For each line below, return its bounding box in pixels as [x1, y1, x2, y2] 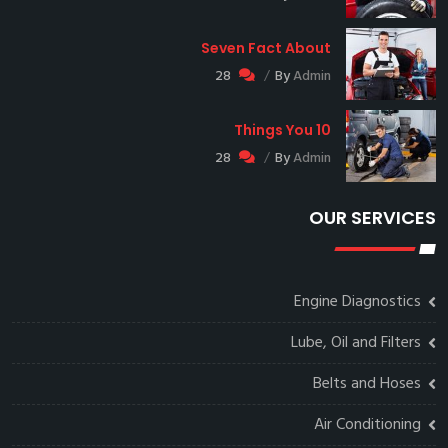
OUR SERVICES [309, 204, 436, 230]
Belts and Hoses [313, 370, 421, 397]
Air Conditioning [314, 411, 421, 438]
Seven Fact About [201, 37, 331, 58]
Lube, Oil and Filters [291, 329, 421, 356]
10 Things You [316, 119, 331, 140]
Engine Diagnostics [294, 288, 421, 315]
